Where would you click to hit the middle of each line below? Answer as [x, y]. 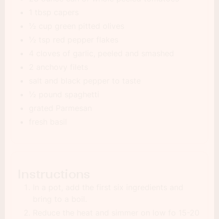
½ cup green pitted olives [77, 26]
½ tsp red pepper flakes [74, 40]
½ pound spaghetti [64, 94]
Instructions [54, 174]
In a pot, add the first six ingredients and [108, 187]
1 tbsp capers [54, 12]
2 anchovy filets [58, 67]
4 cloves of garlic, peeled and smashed [101, 53]
